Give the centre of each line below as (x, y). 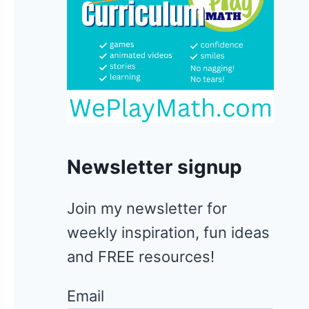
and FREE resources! (141, 257)
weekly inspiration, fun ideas (168, 233)
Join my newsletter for (147, 209)
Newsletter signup (154, 167)
